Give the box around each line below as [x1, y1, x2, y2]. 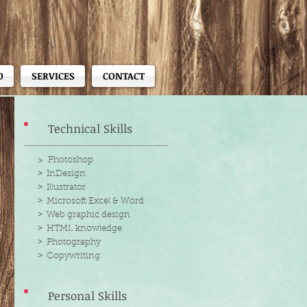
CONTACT [102, 69, 145, 82]
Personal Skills [48, 288, 127, 304]
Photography [47, 238, 101, 247]
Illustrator [47, 183, 86, 192]
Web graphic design [47, 210, 130, 219]
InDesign [47, 169, 86, 178]
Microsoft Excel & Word [47, 197, 144, 206]
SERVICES [31, 69, 75, 82]
